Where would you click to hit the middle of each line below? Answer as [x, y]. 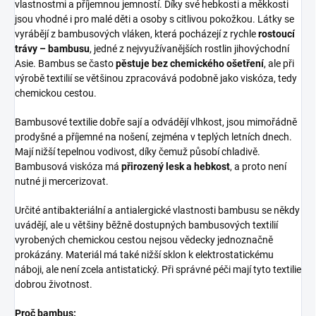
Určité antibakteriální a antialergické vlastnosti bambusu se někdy [157, 210]
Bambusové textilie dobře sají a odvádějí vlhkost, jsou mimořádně [156, 122]
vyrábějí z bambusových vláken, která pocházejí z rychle [136, 34]
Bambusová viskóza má [68, 166]
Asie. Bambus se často [65, 63]
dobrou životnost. [54, 284]
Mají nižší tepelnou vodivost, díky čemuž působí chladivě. [138, 151]
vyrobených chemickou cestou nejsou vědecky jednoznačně [144, 239]
